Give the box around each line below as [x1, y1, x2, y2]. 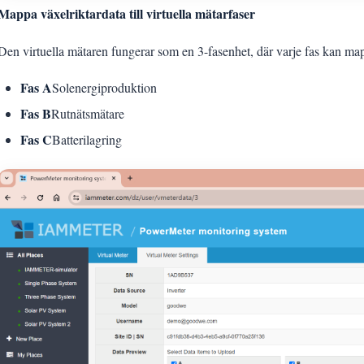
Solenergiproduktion [52, 78, 157, 96]
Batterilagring [52, 130, 122, 148]
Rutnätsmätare [51, 104, 124, 122]
